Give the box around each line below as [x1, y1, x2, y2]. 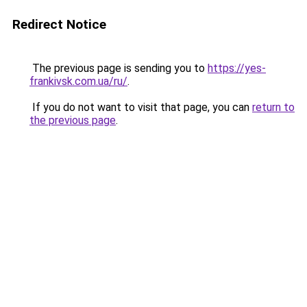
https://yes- [208, 62, 266, 75]
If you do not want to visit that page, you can [29, 101, 252, 114]
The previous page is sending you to [29, 62, 208, 75]
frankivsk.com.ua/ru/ [29, 75, 127, 88]
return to [252, 101, 295, 114]
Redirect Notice [12, 16, 106, 32]
